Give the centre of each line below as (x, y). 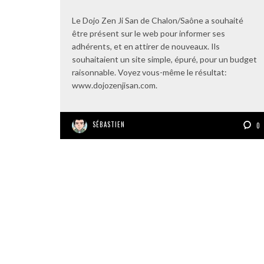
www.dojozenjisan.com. (115, 85)
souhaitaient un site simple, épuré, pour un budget (164, 59)
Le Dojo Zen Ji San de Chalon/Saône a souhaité (158, 20)
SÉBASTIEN (109, 124)
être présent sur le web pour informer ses (148, 33)
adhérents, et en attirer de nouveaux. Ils (146, 46)
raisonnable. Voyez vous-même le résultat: (149, 72)
